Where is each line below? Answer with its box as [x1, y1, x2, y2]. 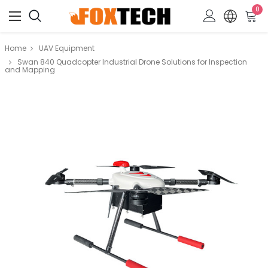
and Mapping [5, 65, 55, 75]
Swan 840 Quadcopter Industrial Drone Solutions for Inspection [17, 57, 247, 67]
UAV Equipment [39, 43, 95, 53]
